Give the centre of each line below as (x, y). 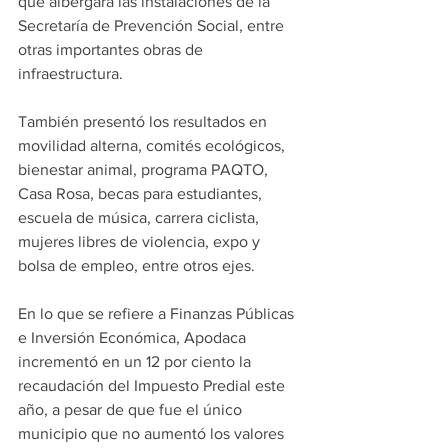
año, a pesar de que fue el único (132, 409)
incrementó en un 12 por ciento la (136, 361)
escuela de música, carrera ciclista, (140, 217)
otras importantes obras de (112, 49)
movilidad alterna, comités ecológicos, (153, 145)
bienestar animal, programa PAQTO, (145, 169)
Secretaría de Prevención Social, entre (153, 25)
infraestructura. (70, 73)
